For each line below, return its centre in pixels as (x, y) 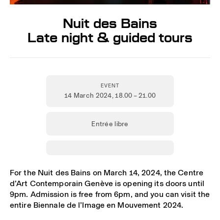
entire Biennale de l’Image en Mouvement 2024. (97, 205)
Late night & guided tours (110, 38)
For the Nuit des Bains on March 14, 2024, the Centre (107, 172)
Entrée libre (110, 124)
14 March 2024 (88, 95)
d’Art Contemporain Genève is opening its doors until (107, 183)
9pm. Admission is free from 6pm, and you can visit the (110, 194)
